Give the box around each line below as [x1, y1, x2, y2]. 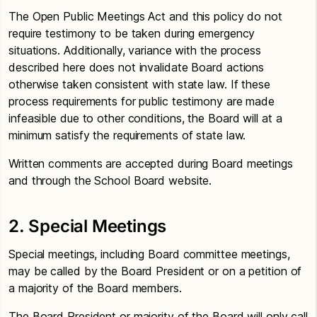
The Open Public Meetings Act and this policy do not [8, 9, 282, 23]
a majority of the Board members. [8, 281, 192, 295]
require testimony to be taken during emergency [8, 26, 255, 40]
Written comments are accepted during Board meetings [8, 156, 293, 171]
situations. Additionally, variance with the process [8, 43, 261, 57]
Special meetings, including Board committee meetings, [8, 247, 290, 261]
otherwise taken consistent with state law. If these [8, 77, 270, 91]
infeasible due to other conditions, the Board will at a [8, 111, 282, 125]
